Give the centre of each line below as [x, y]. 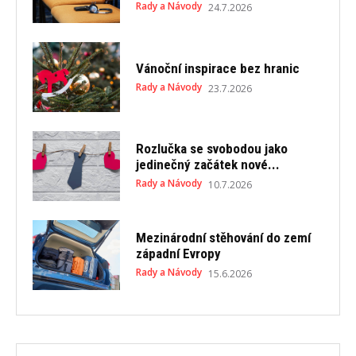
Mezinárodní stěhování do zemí [223, 238]
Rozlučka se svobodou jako [211, 149]
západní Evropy [178, 254]
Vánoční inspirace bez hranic [217, 68]
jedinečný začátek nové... [207, 165]
